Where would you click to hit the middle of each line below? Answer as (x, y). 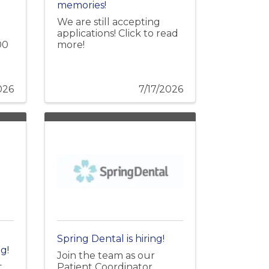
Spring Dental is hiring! (110, 239)
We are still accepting (108, 22)
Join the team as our (106, 255)
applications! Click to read (117, 34)
